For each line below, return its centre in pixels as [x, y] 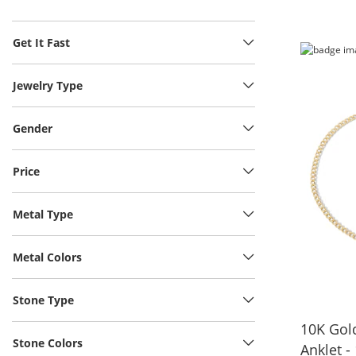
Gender [33, 129]
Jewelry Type [48, 86]
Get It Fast [41, 43]
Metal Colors [47, 257]
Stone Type [43, 300]
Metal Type [43, 215]
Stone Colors [48, 343]
